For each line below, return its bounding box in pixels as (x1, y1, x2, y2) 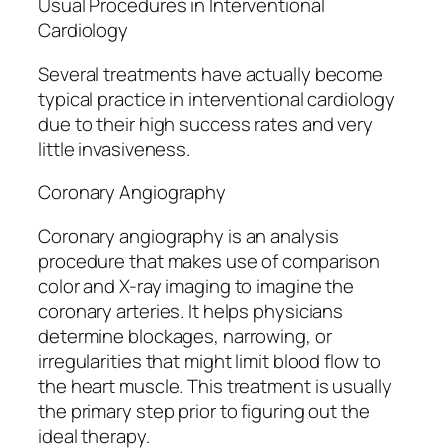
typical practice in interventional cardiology (38, 85, 395, 112)
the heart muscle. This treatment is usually (38, 372, 392, 399)
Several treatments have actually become (38, 60, 384, 87)
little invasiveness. (38, 135, 190, 162)
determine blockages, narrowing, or (38, 322, 332, 349)
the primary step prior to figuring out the (38, 397, 370, 424)
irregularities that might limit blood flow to (38, 347, 381, 374)
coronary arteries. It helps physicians (38, 297, 344, 324)
